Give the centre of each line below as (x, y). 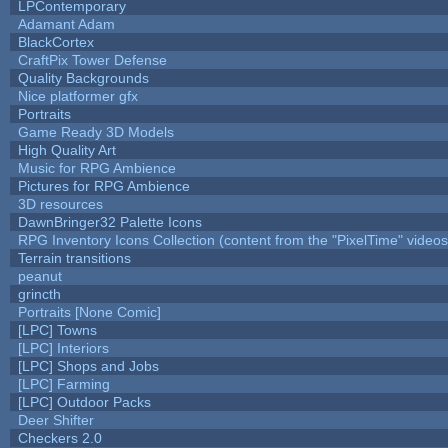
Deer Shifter (55, 419)
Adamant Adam (66, 23)
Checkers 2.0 (59, 437)
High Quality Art (66, 149)
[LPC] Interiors (63, 347)
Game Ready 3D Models (95, 131)
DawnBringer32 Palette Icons (109, 221)
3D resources (60, 203)
